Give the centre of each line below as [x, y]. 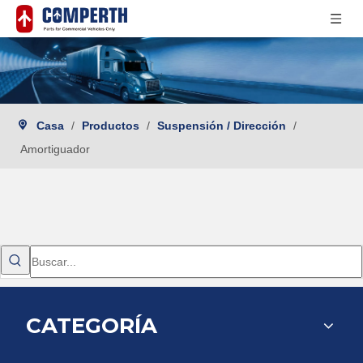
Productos [111, 125]
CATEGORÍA [92, 325]
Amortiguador [55, 149]
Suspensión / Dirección [222, 125]
